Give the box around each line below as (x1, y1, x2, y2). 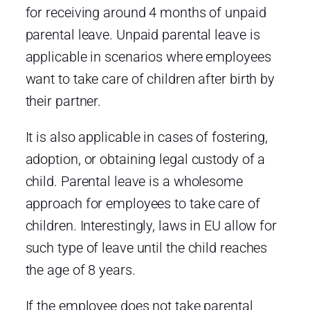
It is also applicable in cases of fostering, (25, 128, 268, 145)
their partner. (25, 92, 102, 109)
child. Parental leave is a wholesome (25, 172, 243, 190)
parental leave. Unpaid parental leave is (25, 26, 260, 43)
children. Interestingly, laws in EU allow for (25, 217, 277, 234)
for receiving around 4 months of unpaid (25, 3, 266, 21)
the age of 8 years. (25, 261, 136, 278)
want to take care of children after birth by (25, 70, 275, 87)
